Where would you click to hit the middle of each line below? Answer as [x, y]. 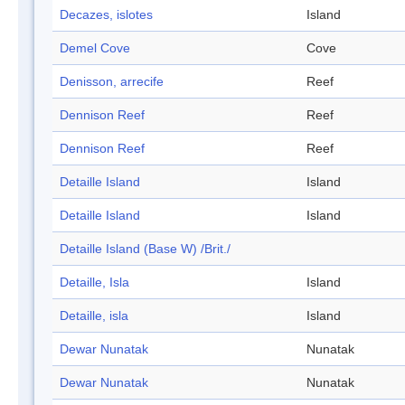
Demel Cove [95, 48]
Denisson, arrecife [112, 82]
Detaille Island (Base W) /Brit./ [145, 249]
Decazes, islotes [106, 15]
